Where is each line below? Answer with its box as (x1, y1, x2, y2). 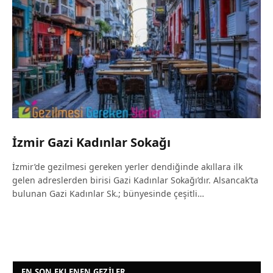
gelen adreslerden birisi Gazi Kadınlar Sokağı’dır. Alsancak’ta (12, 174, 258, 186)
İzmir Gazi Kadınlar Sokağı (12, 134, 171, 151)
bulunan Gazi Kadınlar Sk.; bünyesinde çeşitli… (12, 188, 204, 200)
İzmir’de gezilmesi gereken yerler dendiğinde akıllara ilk (12, 161, 243, 173)
